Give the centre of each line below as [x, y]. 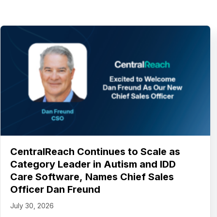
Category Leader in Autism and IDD [93, 164]
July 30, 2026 [32, 205]
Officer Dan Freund [55, 189]
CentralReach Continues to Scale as [95, 151]
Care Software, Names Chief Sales [92, 177]
